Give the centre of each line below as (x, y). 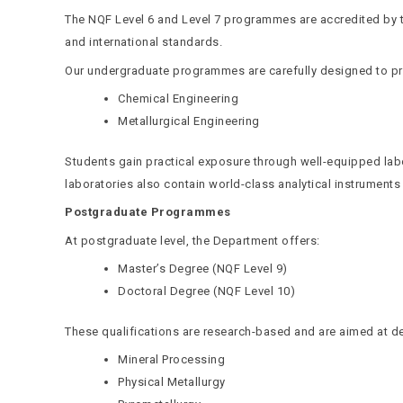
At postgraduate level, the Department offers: (193, 240)
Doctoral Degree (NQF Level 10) (206, 291)
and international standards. (143, 42)
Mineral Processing (171, 359)
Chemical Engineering (178, 99)
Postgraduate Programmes (148, 212)
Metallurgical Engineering (189, 121)
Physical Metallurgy (172, 382)
